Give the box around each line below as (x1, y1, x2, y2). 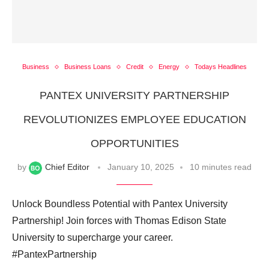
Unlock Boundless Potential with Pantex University (12, 198, 228, 209)
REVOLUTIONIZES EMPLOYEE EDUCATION (23, 113, 246, 126)
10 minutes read (190, 162, 252, 172)
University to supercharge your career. (12, 232, 173, 243)
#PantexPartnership (12, 249, 97, 259)
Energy (159, 63, 180, 71)
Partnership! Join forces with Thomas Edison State (12, 215, 226, 226)
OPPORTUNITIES (90, 138, 179, 150)
